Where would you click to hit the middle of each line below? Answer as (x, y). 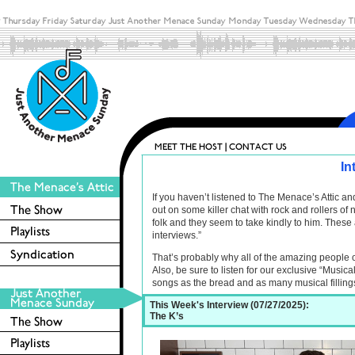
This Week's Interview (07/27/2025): (229, 305)
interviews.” (177, 235)
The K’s (167, 316)
